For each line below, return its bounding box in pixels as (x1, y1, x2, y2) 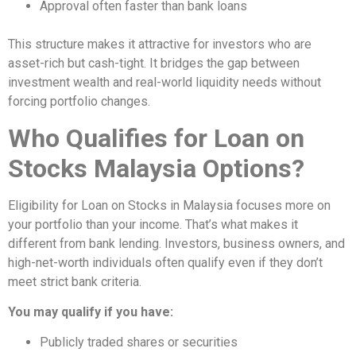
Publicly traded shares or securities (40, 335, 238, 350)
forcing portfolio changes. (8, 94, 150, 110)
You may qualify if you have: (8, 304, 173, 319)
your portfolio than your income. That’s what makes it (8, 216, 298, 232)
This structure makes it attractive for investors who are (8, 37, 311, 52)
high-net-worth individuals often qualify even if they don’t (8, 254, 323, 270)
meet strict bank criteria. (8, 273, 141, 289)
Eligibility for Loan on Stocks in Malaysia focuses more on (8, 197, 331, 213)
